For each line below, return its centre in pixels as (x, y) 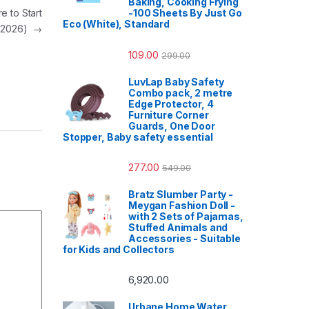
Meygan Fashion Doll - (182, 205)
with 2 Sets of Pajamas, (186, 216)
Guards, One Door (172, 126)
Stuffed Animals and (178, 227)
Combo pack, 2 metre (181, 92)
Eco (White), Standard (117, 24)
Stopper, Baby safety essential (138, 137)
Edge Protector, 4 (171, 103)
